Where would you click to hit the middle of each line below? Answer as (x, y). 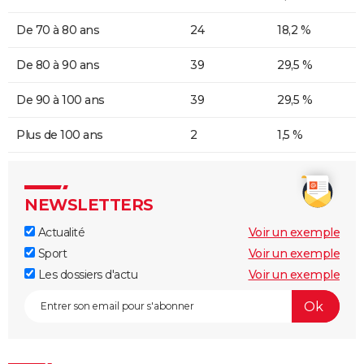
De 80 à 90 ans (58, 65)
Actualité (60, 233)
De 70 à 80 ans (58, 30)
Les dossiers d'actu (86, 275)
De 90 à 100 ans (61, 100)
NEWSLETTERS (89, 205)
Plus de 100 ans (60, 135)
